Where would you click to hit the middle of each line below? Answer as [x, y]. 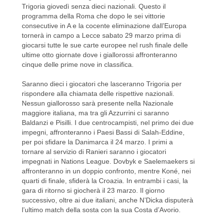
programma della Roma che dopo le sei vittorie [93, 16]
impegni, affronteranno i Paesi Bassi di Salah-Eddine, [103, 132]
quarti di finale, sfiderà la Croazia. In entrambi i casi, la [105, 181]
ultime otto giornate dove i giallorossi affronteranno [100, 55]
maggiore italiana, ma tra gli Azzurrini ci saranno [95, 113]
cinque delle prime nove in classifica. [78, 65]
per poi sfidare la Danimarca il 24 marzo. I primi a [97, 142]
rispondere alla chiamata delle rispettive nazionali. [98, 94]
